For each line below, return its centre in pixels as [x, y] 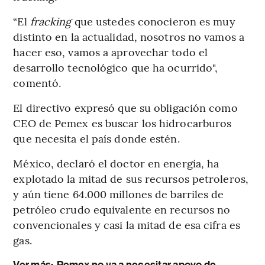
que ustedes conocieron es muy [153, 21]
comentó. [37, 83]
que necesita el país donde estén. [96, 138]
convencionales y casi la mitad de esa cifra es [127, 225]
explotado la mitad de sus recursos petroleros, [131, 179]
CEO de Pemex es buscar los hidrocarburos [122, 123]
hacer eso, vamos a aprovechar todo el [111, 52]
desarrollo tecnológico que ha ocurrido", [116, 67]
